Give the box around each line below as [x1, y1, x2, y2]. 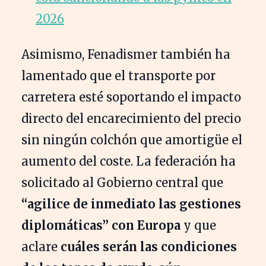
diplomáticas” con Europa [21, 217, 180, 233]
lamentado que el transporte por [21, 68, 216, 83]
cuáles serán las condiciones [58, 239, 237, 254]
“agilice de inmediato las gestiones [21, 196, 241, 211]
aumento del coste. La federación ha [21, 153, 236, 169]
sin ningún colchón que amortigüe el [21, 132, 242, 147]
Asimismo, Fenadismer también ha [21, 46, 230, 62]
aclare [21, 239, 58, 254]
